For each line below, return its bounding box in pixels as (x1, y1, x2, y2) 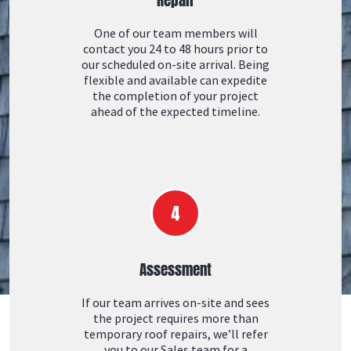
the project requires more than (92, 310, 259, 326)
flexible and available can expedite (84, 72, 267, 88)
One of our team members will (93, 25, 258, 41)
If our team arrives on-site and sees (81, 295, 270, 310)
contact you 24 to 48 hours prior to (83, 41, 268, 56)
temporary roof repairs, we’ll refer (83, 326, 268, 342)
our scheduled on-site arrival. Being (81, 56, 270, 72)
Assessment (139, 258, 212, 280)
